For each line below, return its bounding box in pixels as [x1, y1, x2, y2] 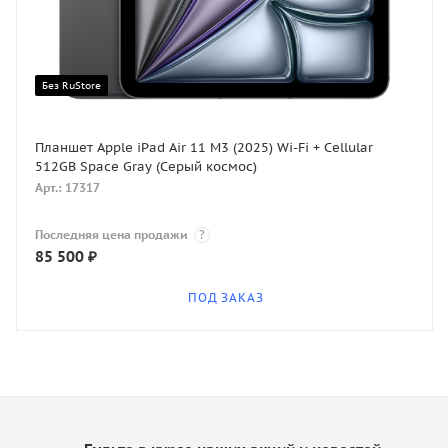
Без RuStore [42, 78, 101, 93]
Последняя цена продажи [35, 227, 191, 243]
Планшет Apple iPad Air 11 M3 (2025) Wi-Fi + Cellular [35, 139, 373, 157]
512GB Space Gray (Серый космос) [35, 158, 257, 176]
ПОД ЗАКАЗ [188, 290, 264, 306]
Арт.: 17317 [35, 180, 100, 196]
